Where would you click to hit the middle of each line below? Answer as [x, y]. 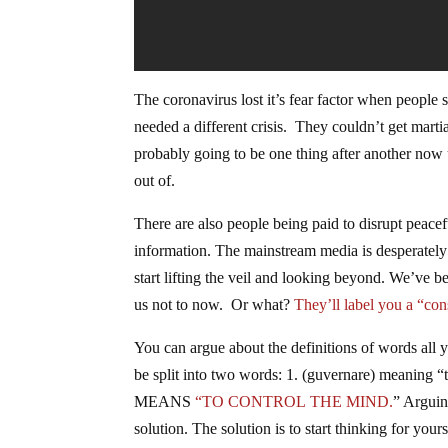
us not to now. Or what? [214, 305]
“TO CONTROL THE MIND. [294, 402]
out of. [155, 181]
